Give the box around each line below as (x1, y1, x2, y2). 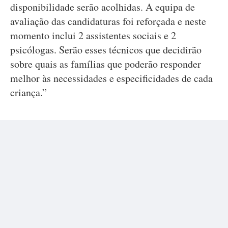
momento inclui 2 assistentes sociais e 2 (10, 28, 176, 42)
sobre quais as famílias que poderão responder (10, 57, 201, 71)
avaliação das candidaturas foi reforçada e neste (10, 14, 206, 28)
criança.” (10, 85, 47, 99)
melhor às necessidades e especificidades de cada (10, 71, 213, 85)
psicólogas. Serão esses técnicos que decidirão (10, 43, 202, 56)
